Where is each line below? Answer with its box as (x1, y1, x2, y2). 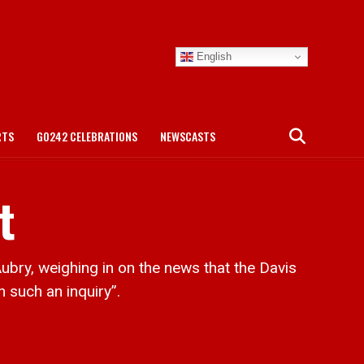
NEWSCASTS (160, 128, 215, 145)
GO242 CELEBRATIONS (37, 128, 137, 145)
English (193, 50, 232, 63)
